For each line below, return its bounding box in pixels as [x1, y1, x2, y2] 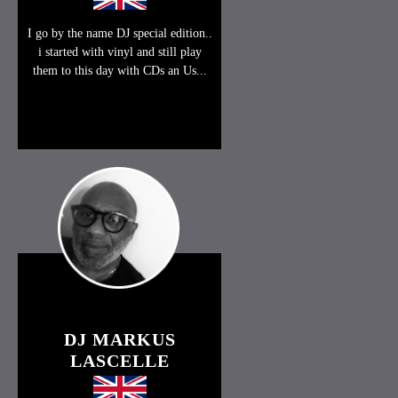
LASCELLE [69, 351, 170, 371]
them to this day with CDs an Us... [32, 63, 207, 77]
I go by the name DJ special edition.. [27, 26, 212, 40]
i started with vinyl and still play [37, 44, 202, 59]
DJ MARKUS [63, 330, 176, 350]
